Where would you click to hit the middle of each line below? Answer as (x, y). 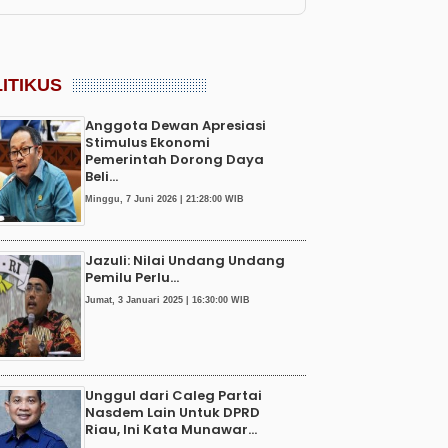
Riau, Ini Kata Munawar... (171, 429)
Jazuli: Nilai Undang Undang (185, 260)
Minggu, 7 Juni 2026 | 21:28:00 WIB (164, 198)
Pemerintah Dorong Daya (174, 159)
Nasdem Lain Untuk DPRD (172, 412)
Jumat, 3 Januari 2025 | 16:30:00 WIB (167, 299)
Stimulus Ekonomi (147, 142)
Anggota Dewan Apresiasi (175, 125)
